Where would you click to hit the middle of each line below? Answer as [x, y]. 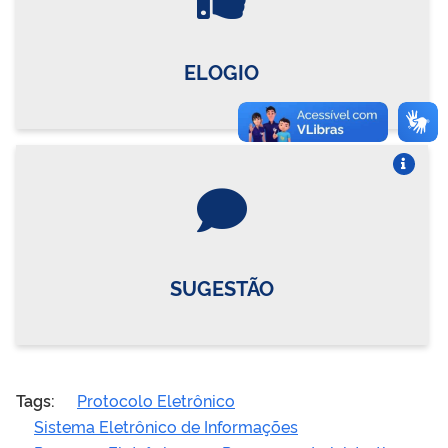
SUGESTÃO [221, 286]
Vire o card [402, 184]
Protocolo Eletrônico [156, 399]
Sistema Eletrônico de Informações [166, 425]
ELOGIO [222, 70]
